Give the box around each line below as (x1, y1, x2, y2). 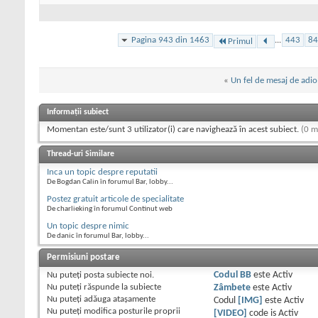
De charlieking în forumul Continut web (47, 204, 172, 213)
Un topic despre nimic (47, 221, 129, 231)
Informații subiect (47, 107, 109, 116)
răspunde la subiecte (82, 282, 161, 292)
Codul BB (213, 270, 251, 280)
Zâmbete (213, 283, 251, 292)
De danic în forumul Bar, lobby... (47, 231, 149, 240)
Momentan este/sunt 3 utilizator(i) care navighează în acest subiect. (47, 124, 301, 134)
